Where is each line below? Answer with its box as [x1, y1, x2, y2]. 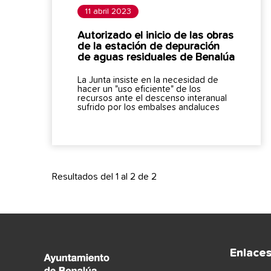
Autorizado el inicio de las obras [77, 30, 233, 41]
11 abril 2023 [85, 7, 131, 16]
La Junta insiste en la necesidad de [77, 75, 218, 85]
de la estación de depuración [77, 41, 220, 52]
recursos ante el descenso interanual [77, 93, 227, 103]
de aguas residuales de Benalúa [77, 51, 235, 63]
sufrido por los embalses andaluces [77, 102, 220, 112]
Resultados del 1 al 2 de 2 [52, 171, 157, 181]
